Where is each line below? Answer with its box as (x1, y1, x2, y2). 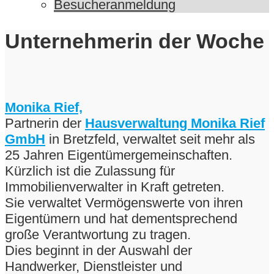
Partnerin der (5, 116, 85, 131)
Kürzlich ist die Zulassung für (5, 163, 175, 179)
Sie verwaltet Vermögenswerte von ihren (5, 195, 243, 211)
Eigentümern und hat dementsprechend (5, 211, 237, 227)
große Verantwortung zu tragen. (5, 227, 191, 243)
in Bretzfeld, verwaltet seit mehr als (45, 131, 255, 147)
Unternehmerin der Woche (5, 30, 264, 53)
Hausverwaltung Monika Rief (85, 116, 265, 131)
